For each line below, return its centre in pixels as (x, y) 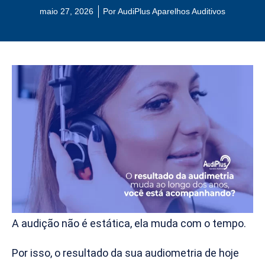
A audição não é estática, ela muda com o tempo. (129, 224)
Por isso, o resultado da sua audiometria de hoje (125, 253)
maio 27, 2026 (67, 12)
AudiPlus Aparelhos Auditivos (171, 12)
